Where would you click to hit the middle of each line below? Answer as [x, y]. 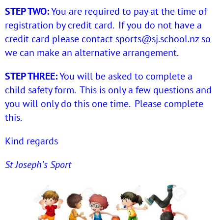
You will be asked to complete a [125, 76]
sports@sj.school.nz [157, 39]
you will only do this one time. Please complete [104, 104]
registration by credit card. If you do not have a [103, 25]
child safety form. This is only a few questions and [108, 90]
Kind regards [31, 141]
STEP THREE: [31, 76]
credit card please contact [60, 39]
